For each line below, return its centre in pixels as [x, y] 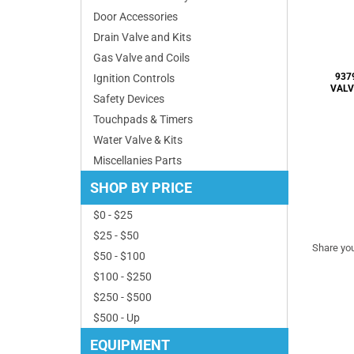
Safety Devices [129, 99]
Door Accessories [136, 17]
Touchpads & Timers [143, 119]
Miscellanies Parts [137, 160]
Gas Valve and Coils [141, 58]
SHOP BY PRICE [141, 188]
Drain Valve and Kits [142, 37]
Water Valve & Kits [138, 140]
